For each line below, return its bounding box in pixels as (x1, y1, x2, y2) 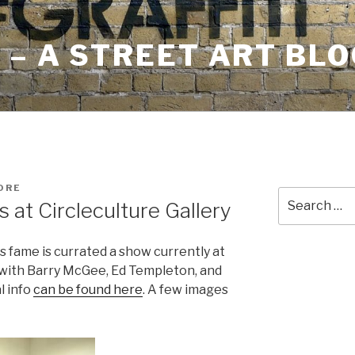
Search (277, 188, 319, 201)
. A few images (143, 282, 228, 298)
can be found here (33, 282, 143, 298)
